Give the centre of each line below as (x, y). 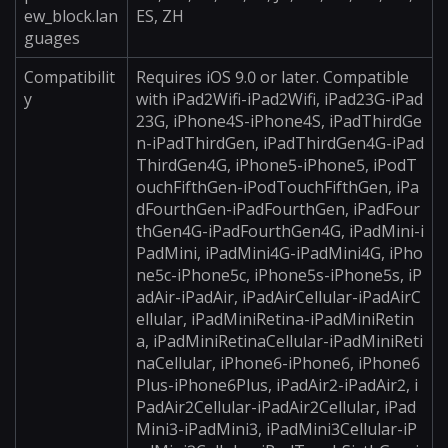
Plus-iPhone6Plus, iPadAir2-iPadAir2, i (277, 385)
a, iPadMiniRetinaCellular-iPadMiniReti (279, 341)
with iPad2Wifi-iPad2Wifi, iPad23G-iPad (279, 99)
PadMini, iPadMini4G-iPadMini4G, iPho (279, 253)
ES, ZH (160, 16)
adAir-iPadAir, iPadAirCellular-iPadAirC (278, 297)
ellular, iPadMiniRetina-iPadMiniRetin (275, 319)
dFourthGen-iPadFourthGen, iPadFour (278, 209)
